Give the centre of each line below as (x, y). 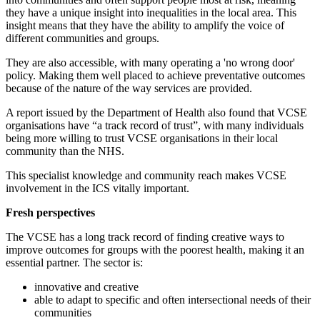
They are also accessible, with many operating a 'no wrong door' (150, 62)
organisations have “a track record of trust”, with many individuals (155, 125)
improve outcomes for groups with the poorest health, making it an (155, 249)
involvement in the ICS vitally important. (97, 188)
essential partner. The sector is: (74, 262)
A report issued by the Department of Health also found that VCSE (156, 112)
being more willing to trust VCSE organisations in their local (142, 138)
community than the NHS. (65, 151)
